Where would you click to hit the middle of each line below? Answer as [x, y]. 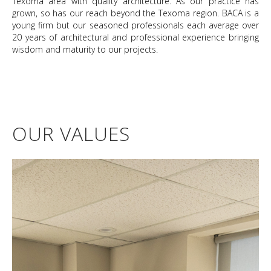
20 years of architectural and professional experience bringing [135, 37]
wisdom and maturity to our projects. [85, 49]
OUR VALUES [71, 133]
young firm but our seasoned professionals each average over [135, 25]
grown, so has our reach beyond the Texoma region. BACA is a [135, 13]
